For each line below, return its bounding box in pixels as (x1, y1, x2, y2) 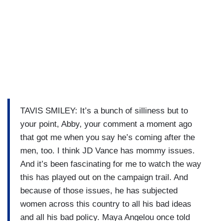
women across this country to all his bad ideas (20, 199, 191, 209)
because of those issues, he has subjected (20, 185, 178, 195)
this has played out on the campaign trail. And (20, 172, 188, 182)
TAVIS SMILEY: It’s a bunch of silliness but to (20, 106, 188, 115)
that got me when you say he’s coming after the (20, 132, 195, 142)
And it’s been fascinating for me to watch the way (20, 159, 201, 169)
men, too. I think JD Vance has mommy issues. (20, 146, 195, 155)
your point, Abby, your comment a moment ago (20, 119, 192, 129)
